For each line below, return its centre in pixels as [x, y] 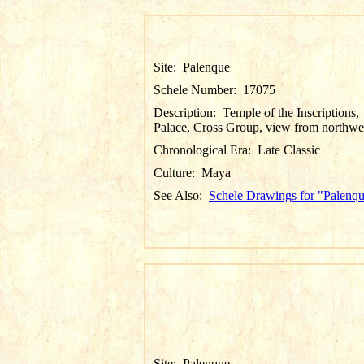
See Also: [181, 195]
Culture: [178, 173]
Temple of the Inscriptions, [291, 113]
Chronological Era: [206, 150]
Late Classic [289, 150]
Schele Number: [198, 90]
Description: [188, 113]
